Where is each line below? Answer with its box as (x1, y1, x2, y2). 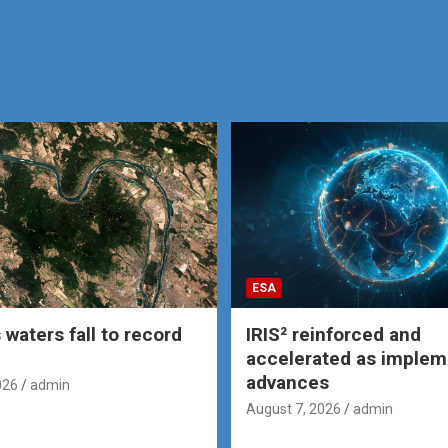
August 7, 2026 (246, 400, 341, 417)
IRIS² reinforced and (246, 322, 421, 346)
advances (246, 370, 329, 394)
